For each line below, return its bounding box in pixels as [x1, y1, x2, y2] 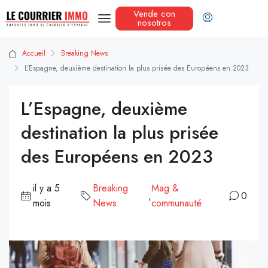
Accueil [22, 48, 45, 59]
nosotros [137, 16, 171, 30]
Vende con [133, 7, 175, 21]
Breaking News [61, 48, 108, 59]
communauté [151, 196, 202, 211]
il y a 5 [33, 181, 60, 196]
